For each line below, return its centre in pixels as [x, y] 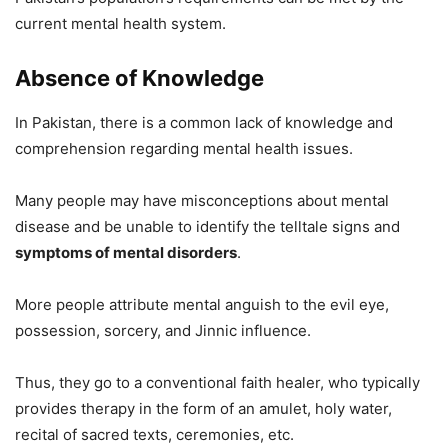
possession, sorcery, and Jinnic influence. [163, 331]
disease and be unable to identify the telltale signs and [207, 227]
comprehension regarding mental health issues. [184, 149]
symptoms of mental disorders [126, 253]
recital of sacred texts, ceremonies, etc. [154, 435]
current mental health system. [120, 24]
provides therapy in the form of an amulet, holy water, [203, 409]
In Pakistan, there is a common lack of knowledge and [204, 123]
